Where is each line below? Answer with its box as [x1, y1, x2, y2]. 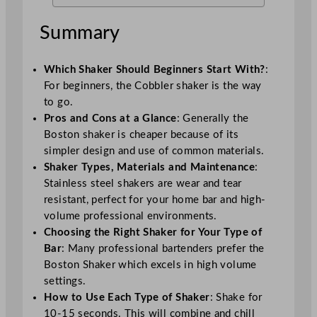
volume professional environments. [44, 211, 217, 222]
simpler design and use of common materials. [44, 146, 265, 157]
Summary [40, 24, 120, 43]
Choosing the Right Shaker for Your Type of [44, 227, 263, 238]
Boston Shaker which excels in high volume [44, 260, 257, 271]
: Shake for [209, 292, 263, 304]
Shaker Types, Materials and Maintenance [44, 162, 255, 173]
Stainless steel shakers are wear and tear [44, 178, 242, 190]
